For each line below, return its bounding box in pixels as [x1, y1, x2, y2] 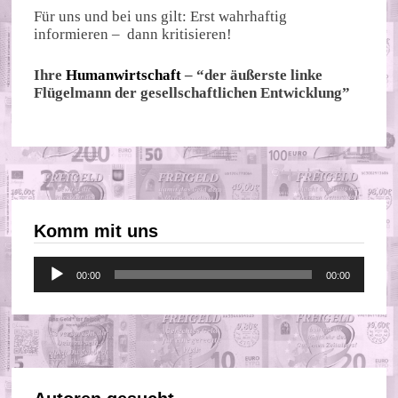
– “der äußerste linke [181, 66, 323, 84]
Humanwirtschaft [66, 66, 182, 84]
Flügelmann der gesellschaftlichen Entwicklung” [34, 84, 351, 101]
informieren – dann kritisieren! [34, 26, 233, 44]
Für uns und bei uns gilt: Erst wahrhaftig [34, 8, 288, 26]
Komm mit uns [34, 221, 159, 242]
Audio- [33, 256, 78, 274]
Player [33, 274, 74, 291]
